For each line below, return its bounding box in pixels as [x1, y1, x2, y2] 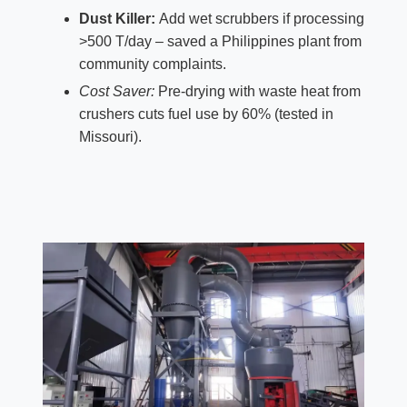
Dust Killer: [78, 10, 155, 26]
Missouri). [78, 128, 142, 144]
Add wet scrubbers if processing [154, 10, 364, 26]
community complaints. [78, 55, 226, 72]
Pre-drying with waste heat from [154, 83, 361, 99]
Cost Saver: [78, 83, 154, 99]
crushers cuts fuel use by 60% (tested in [78, 105, 333, 122]
